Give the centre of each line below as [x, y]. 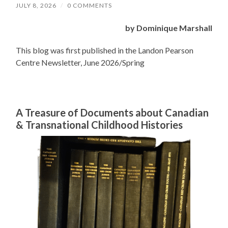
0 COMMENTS [90, 6]
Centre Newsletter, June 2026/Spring [80, 63]
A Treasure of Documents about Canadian [112, 113]
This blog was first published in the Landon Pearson [105, 50]
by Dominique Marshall [168, 28]
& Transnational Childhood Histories [99, 125]
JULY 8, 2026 [36, 6]
